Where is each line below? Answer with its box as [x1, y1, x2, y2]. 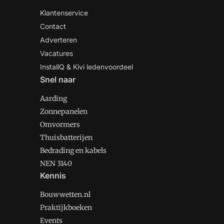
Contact [40, 22, 66, 30]
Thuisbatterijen [40, 133, 92, 142]
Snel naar [40, 74, 75, 84]
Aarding [40, 94, 67, 103]
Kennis [40, 170, 66, 180]
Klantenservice [40, 8, 88, 17]
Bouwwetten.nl [40, 190, 90, 199]
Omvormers [40, 120, 80, 129]
